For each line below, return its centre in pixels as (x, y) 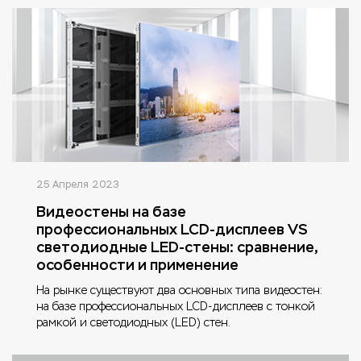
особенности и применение (137, 264)
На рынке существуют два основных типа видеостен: (179, 290)
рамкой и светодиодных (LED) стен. (133, 322)
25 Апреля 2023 (78, 184)
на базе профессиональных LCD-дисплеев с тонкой (176, 306)
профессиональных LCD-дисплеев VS (172, 229)
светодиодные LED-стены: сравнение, (177, 247)
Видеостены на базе (111, 211)
